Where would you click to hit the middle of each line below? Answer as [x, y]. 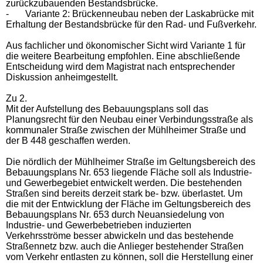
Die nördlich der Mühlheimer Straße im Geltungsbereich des [131, 161]
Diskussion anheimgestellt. [62, 77]
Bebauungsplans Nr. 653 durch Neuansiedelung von [115, 214]
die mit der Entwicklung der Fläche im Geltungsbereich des [128, 204]
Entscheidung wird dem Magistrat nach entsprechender [120, 66]
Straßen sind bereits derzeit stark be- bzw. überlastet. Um [124, 193]
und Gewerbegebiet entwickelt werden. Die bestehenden [124, 183]
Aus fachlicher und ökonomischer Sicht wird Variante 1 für [126, 45]
